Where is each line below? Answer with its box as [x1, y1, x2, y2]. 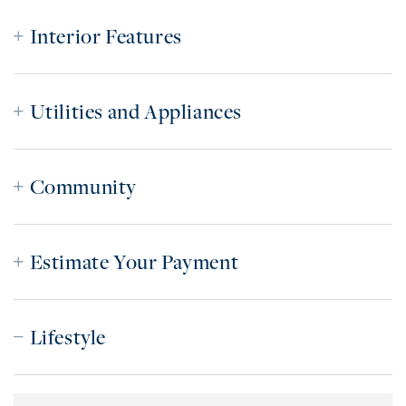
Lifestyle [29, 324, 107, 352]
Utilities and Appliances [29, 98, 243, 126]
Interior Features [29, 23, 182, 51]
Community [29, 173, 138, 201]
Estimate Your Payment [29, 248, 239, 276]
